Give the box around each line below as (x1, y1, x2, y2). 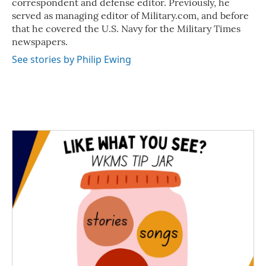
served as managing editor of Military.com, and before (12, 9, 249, 21)
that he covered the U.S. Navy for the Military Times (12, 22, 240, 34)
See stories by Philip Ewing (12, 52, 131, 66)
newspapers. (12, 35, 68, 47)
